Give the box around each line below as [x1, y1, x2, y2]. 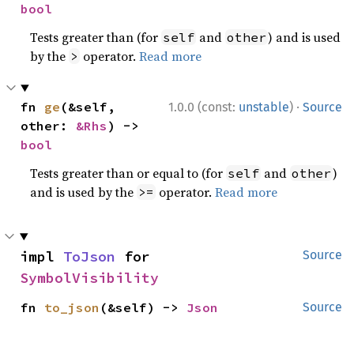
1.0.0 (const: [168, 100, 239, 115]
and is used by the [30, 183, 137, 201]
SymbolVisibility [20, 269, 159, 287]
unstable [239, 100, 289, 115]
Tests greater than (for [30, 28, 162, 46]
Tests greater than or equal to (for [30, 164, 227, 182]
